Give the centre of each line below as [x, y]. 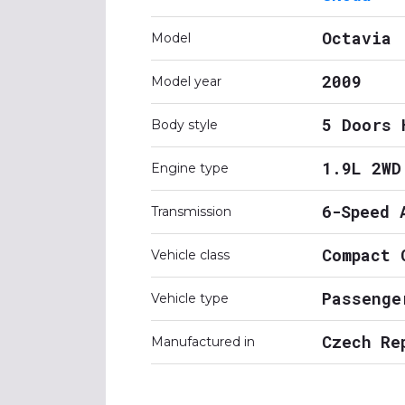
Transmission [191, 212]
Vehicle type [190, 298]
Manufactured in [203, 342]
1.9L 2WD [362, 168]
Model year [186, 81]
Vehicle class [190, 255]
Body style [184, 125]
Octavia [357, 38]
